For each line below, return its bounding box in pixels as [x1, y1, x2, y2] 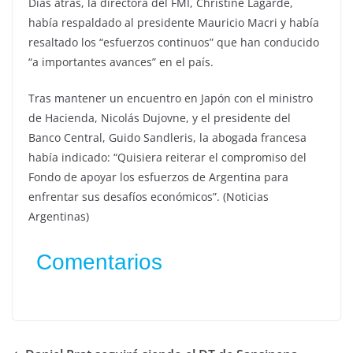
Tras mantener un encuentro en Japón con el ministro [28, 90, 313, 106]
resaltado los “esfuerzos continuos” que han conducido [28, 34, 319, 50]
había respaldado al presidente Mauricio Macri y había [28, 14, 319, 30]
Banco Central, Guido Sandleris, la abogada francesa [28, 129, 307, 145]
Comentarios [36, 249, 162, 274]
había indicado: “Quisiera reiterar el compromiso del [28, 149, 307, 165]
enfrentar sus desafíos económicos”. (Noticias [28, 188, 269, 204]
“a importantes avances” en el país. [28, 54, 214, 69]
